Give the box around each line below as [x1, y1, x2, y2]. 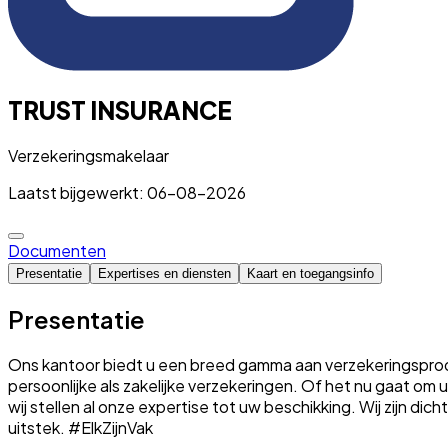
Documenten [8, 239, 106, 261]
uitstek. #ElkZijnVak [8, 416, 153, 438]
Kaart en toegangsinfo [247, 265, 374, 281]
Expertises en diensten [98, 265, 231, 281]
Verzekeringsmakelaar [8, 144, 169, 166]
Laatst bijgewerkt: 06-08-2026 [8, 181, 246, 203]
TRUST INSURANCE [8, 94, 232, 125]
